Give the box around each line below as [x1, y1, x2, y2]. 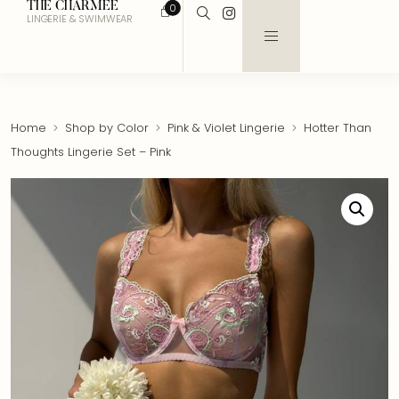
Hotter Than [300, 120, 371, 135]
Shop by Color [65, 120, 149, 135]
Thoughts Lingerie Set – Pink [11, 144, 171, 159]
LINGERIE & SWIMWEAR [27, 12, 134, 26]
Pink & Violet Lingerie [167, 120, 285, 135]
